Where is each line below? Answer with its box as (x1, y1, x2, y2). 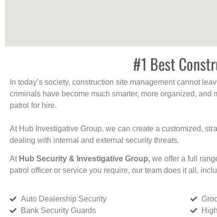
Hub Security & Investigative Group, (19, 155, 152, 163)
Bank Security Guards (20, 206, 96, 215)
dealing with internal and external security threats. (10, 136, 179, 144)
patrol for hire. (10, 101, 57, 109)
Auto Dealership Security (20, 194, 107, 203)
